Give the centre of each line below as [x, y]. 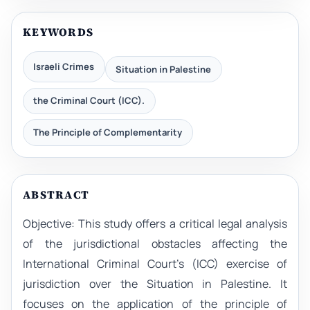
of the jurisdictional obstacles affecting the [155, 244]
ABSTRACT [56, 195]
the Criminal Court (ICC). [89, 101]
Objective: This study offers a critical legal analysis [155, 224]
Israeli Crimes [64, 67]
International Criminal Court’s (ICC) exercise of [155, 264]
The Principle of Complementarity [108, 133]
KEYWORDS [58, 31]
